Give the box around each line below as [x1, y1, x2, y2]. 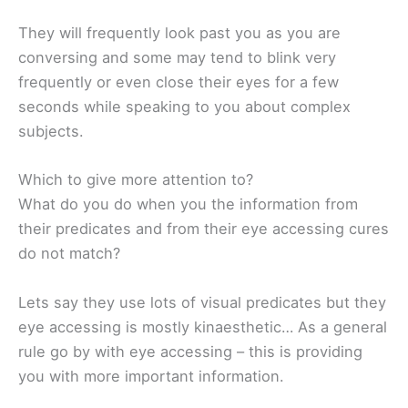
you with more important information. [18, 366, 284, 385]
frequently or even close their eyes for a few [18, 73, 339, 92]
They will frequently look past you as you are [18, 24, 341, 43]
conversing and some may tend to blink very [18, 48, 336, 67]
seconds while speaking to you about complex [18, 97, 351, 117]
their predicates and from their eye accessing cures [18, 219, 389, 239]
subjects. [18, 122, 84, 141]
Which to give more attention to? [18, 170, 253, 189]
